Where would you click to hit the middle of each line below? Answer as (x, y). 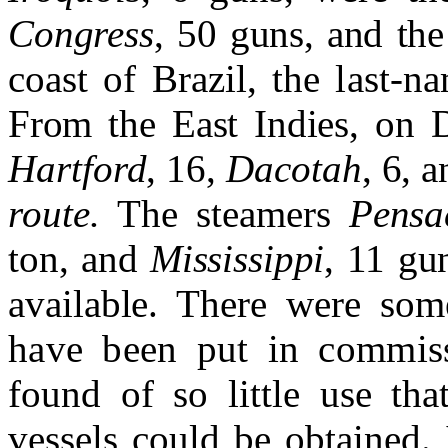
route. (63, 214)
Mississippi (237, 259)
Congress (81, 34)
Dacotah (294, 169)
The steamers (233, 214)
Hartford (77, 169)
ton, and (79, 259)
